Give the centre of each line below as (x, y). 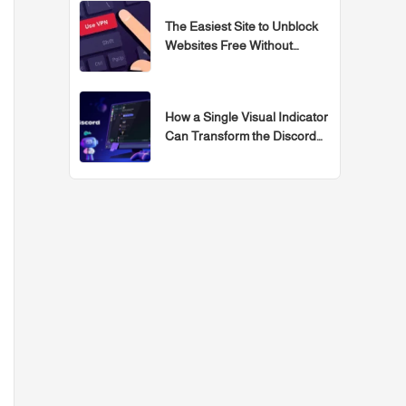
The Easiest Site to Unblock (242, 27)
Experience (197, 155)
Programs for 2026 (216, 65)
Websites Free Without (229, 46)
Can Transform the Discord (241, 136)
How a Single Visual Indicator (246, 117)
